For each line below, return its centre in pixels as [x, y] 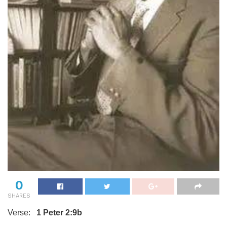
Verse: [22, 212]
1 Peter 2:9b [59, 212]
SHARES [19, 196]
